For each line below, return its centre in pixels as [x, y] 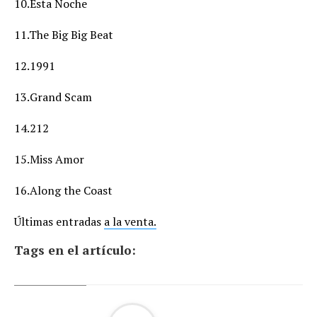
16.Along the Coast [63, 190]
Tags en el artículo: [75, 250]
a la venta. [130, 221]
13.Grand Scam [53, 97]
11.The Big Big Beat [64, 35]
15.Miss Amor [49, 159]
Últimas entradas [59, 221]
